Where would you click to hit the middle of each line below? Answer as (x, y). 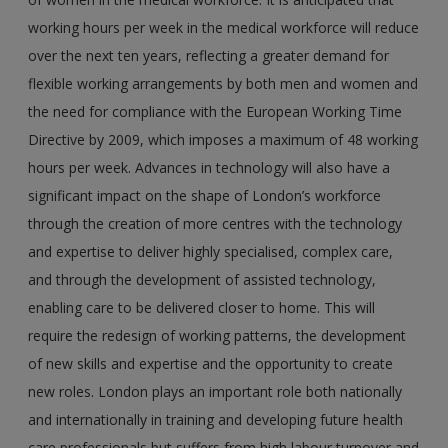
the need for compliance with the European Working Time (215, 111)
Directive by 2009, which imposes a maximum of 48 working (223, 139)
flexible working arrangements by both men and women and (223, 83)
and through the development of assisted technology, (202, 279)
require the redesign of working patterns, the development (217, 335)
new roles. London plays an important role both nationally (215, 391)
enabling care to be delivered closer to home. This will (202, 307)
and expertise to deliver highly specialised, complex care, (211, 251)
